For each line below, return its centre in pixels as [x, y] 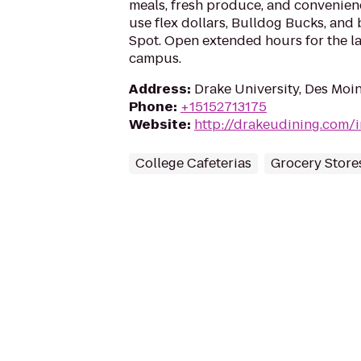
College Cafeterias [193, 163]
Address [158, 89]
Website [158, 124]
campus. [155, 58]
